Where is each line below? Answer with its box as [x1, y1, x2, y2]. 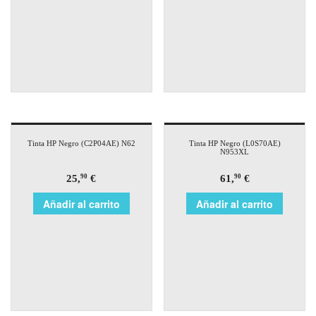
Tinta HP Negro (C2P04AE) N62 [27, 138, 135, 147]
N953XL [220, 147, 250, 156]
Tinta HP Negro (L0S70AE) [188, 138, 281, 147]
